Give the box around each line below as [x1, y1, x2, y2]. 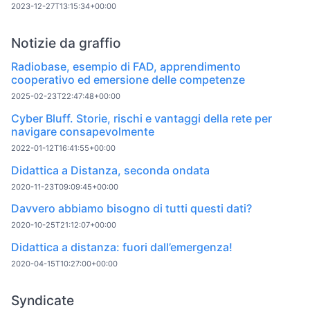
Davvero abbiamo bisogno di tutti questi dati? [11, 201, 252, 216]
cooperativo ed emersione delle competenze [11, 73, 245, 87]
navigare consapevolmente [11, 124, 154, 138]
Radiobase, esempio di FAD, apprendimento [11, 60, 241, 74]
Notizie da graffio [11, 35, 121, 52]
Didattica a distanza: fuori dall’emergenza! [11, 240, 232, 255]
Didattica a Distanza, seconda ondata [11, 163, 210, 177]
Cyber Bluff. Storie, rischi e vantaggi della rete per [11, 111, 272, 125]
